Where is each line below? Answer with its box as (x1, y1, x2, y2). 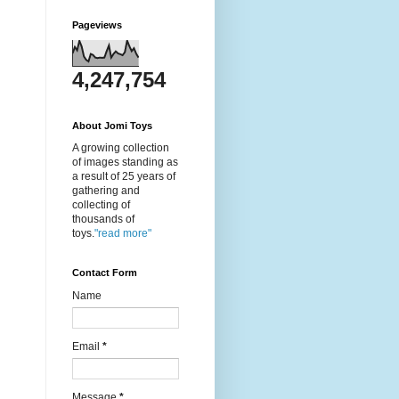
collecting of (72, 199, 130, 211)
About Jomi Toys (72, 120, 152, 131)
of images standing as (72, 156, 178, 168)
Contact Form (72, 267, 137, 278)
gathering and (72, 184, 140, 197)
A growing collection (72, 142, 169, 154)
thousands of (72, 213, 134, 225)
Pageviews (72, 20, 122, 30)
